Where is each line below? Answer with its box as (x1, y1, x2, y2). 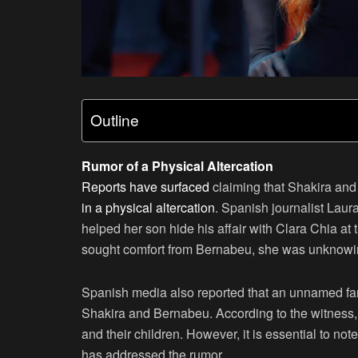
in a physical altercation (82, 198, 215, 217)
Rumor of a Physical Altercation (82, 157, 273, 176)
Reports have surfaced (82, 177, 209, 197)
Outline (90, 109, 139, 131)
